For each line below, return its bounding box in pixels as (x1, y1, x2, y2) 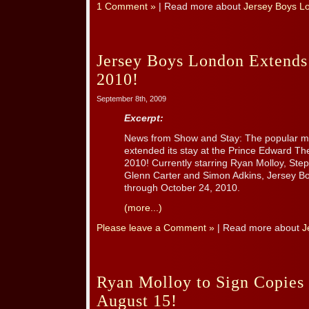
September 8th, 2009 (97, 94, 166, 103)
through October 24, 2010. (124, 183, 240, 194)
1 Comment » (97, 1, 156, 12)
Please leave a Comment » (97, 223, 215, 234)
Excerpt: (124, 113, 163, 124)
